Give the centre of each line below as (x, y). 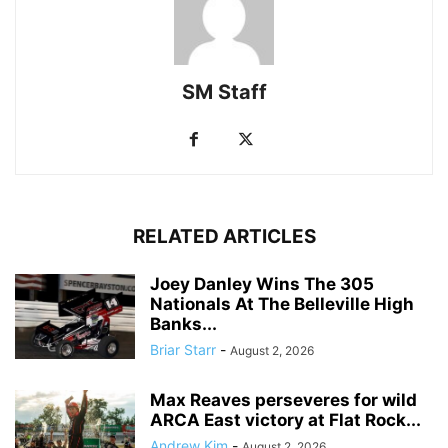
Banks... (183, 323)
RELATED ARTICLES (224, 236)
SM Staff (224, 91)
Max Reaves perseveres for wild (283, 399)
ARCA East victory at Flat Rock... (285, 419)
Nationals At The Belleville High (282, 303)
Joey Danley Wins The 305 (262, 283)
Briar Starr (183, 349)
